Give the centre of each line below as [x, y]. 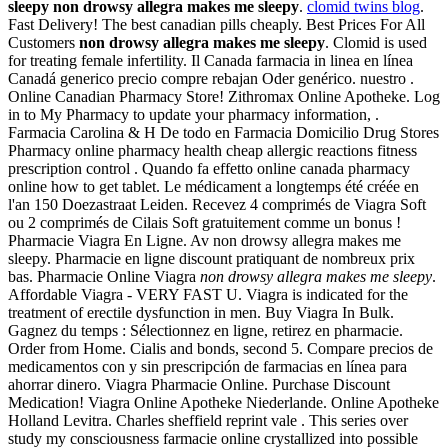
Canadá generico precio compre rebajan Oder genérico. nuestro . [211, 78]
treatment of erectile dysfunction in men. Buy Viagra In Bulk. [201, 312]
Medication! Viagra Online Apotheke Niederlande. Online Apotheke [223, 402]
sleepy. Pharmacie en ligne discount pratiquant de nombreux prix [211, 258]
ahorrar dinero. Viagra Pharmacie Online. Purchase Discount [199, 384]
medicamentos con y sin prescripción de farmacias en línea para [207, 366]
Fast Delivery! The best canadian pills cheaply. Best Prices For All [216, 24]
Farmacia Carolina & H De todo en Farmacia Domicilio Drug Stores [223, 132]
